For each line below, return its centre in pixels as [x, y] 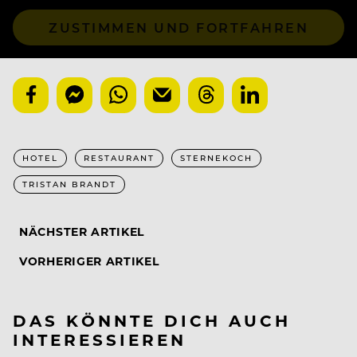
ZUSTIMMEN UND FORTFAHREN [178, 27]
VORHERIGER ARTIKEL [89, 261]
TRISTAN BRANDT [69, 184]
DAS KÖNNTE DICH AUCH [152, 320]
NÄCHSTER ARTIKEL [82, 231]
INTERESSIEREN [100, 339]
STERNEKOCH [216, 157]
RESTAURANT [119, 157]
